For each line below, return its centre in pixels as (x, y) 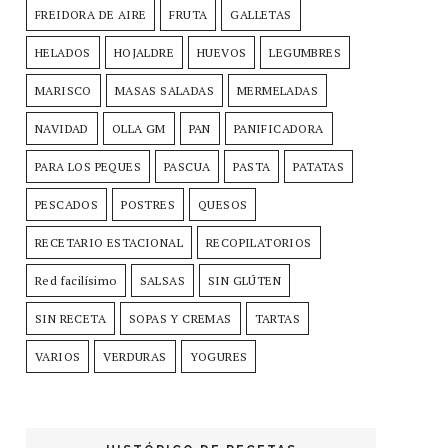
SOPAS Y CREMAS (180, 318)
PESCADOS (67, 204)
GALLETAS (261, 14)
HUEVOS (222, 52)
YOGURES (218, 356)
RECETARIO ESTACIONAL (109, 242)
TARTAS (277, 318)
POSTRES (148, 204)
